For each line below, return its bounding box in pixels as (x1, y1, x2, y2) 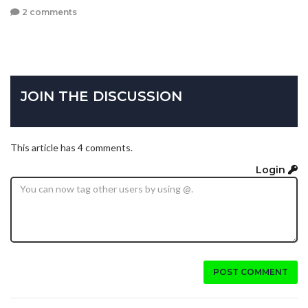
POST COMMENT (213, 266, 288, 277)
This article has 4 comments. (10, 142, 133, 154)
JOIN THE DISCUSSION (21, 88, 182, 105)
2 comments (20, 7, 77, 18)
